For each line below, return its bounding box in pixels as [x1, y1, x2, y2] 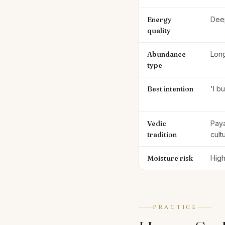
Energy [147, 15, 172, 24]
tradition [147, 130, 177, 139]
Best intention [147, 84, 193, 93]
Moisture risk [147, 154, 193, 163]
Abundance [147, 50, 186, 59]
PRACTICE [153, 203, 197, 211]
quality [147, 26, 171, 35]
